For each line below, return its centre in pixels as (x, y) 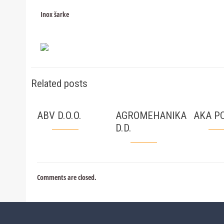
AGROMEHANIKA (151, 115)
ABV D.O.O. (59, 115)
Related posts (59, 83)
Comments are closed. (67, 177)
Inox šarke (54, 14)
